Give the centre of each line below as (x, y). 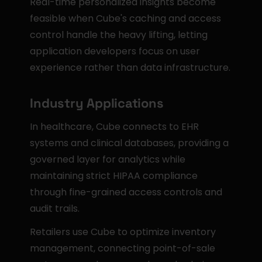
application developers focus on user (115, 51)
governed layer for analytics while (108, 159)
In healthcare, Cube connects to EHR (115, 127)
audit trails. (55, 208)
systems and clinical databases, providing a (130, 143)
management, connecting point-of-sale (123, 248)
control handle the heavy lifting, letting (119, 35)
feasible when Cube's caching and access (126, 18)
